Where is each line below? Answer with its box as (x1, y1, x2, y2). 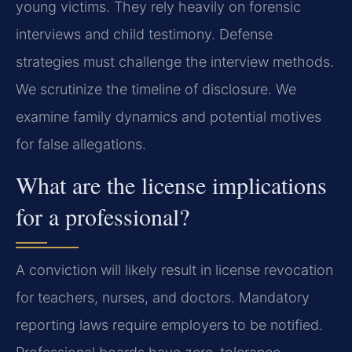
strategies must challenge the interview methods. (16, 53, 334, 70)
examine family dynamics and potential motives (16, 108, 321, 125)
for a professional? (16, 200, 189, 232)
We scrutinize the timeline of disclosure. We (16, 80, 296, 97)
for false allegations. (16, 135, 146, 152)
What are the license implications (16, 168, 327, 200)
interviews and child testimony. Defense (16, 25, 273, 42)
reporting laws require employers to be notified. (16, 316, 323, 333)
